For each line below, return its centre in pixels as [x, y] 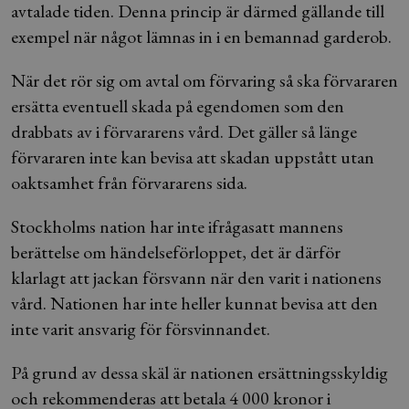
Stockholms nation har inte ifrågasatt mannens [177, 226]
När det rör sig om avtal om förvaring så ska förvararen [204, 80]
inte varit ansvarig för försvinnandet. [141, 329]
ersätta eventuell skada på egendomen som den [178, 106]
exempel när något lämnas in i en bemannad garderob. [201, 37]
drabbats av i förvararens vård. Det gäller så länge [184, 131]
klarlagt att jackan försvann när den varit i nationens [196, 278]
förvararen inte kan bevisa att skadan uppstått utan [193, 157]
